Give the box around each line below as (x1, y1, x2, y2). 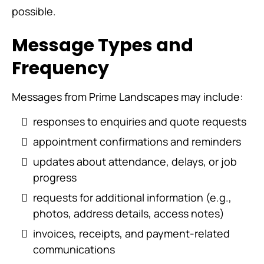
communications (33, 242, 115, 256)
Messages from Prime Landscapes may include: (12, 90, 243, 104)
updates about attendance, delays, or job (33, 154, 237, 169)
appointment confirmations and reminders (33, 134, 241, 148)
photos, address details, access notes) (33, 206, 225, 220)
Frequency (12, 56, 109, 81)
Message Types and (12, 33, 193, 58)
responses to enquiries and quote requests (33, 114, 246, 128)
